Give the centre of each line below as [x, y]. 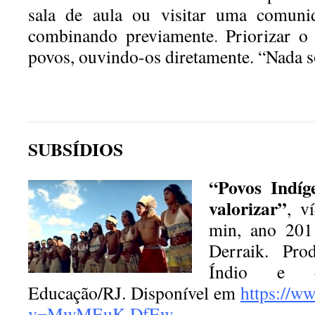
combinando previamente [121, 35]
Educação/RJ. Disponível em [134, 292]
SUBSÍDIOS [76, 149]
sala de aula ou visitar [122, 14]
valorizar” [248, 208]
